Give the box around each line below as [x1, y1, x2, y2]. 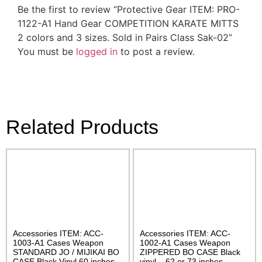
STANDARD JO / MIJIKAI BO [13, 247, 119, 257]
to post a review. [118, 45, 195, 57]
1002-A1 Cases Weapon [139, 237, 230, 247]
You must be [18, 45, 76, 57]
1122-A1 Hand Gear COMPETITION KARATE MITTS [18, 17, 239, 29]
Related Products [6, 115, 158, 138]
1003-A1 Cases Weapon [13, 237, 104, 247]
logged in [76, 45, 118, 57]
